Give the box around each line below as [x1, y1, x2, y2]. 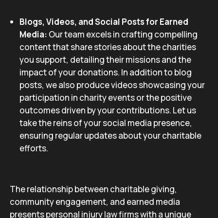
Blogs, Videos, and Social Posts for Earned [19, 16, 188, 27]
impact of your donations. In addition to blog [19, 67, 192, 78]
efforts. [19, 143, 48, 154]
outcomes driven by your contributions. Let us [19, 105, 196, 116]
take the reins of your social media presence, [19, 117, 192, 128]
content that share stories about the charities [19, 41, 196, 53]
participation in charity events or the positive [19, 92, 192, 103]
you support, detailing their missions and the [19, 54, 191, 65]
